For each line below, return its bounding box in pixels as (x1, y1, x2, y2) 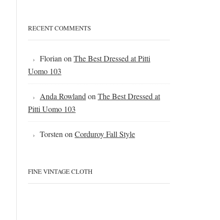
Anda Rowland (40, 91, 86, 101)
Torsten (40, 129, 63, 139)
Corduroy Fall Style (75, 129, 135, 139)
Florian (40, 53, 62, 63)
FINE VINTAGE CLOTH (28, 167, 92, 176)
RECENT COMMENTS (28, 24, 91, 32)
